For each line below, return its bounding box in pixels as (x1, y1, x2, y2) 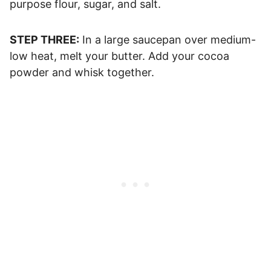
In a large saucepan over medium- (79, 33, 256, 46)
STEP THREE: (10, 33, 79, 46)
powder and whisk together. (10, 65, 154, 79)
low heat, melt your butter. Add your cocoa (10, 49, 229, 62)
